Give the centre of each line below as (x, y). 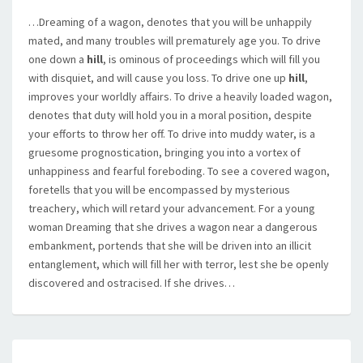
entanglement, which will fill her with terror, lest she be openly (179, 264)
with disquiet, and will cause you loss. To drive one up (158, 78)
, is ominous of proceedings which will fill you (211, 59)
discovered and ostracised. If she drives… (132, 283)
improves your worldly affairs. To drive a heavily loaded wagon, (180, 96)
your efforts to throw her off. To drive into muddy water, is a (172, 134)
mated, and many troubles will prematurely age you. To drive (175, 41)
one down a (58, 59)
